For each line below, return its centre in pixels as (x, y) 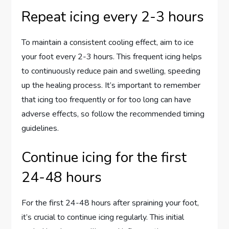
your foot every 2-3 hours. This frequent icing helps (112, 57)
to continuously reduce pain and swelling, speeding (111, 71)
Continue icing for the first (104, 158)
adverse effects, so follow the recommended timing (113, 114)
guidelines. (40, 129)
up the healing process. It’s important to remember (111, 86)
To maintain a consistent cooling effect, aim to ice (108, 43)
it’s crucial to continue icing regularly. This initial (103, 217)
